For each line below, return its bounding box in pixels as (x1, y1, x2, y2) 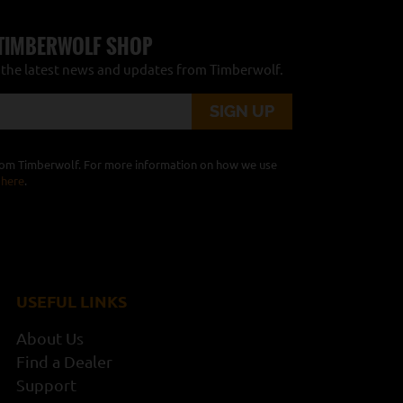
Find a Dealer (15, 352, 112, 371)
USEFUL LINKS (15, 291, 127, 310)
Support (15, 375, 76, 394)
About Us (15, 328, 84, 347)
